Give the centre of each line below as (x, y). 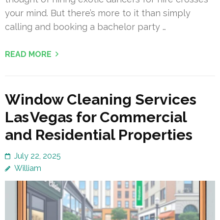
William (28, 168)
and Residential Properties (99, 135)
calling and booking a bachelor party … (85, 27)
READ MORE (28, 55)
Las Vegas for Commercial (96, 117)
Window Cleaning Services (101, 100)
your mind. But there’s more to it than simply (98, 13)
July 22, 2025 (38, 156)
